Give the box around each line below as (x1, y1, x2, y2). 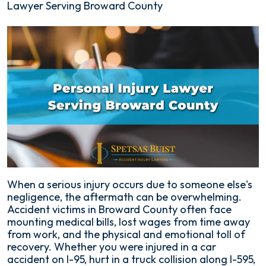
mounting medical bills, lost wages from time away (7, 215, 250, 229)
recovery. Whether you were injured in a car (7, 240, 216, 254)
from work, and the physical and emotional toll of (7, 227, 245, 242)
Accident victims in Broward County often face (7, 202, 232, 217)
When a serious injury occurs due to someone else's (7, 178, 252, 192)
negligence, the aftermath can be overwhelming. (7, 190, 242, 204)
